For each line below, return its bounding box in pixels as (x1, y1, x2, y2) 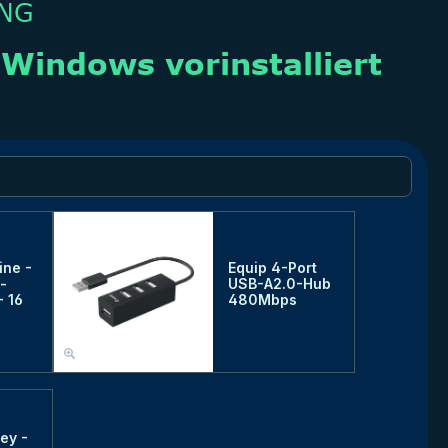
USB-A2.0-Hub (227, 275, 331, 293)
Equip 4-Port (227, 259, 317, 277)
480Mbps (227, 291, 297, 309)
